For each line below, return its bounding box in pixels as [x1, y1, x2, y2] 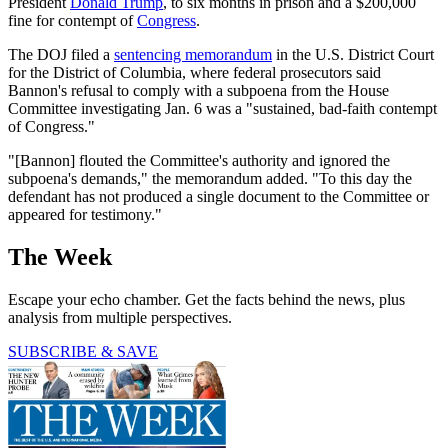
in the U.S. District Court [272, 46, 434, 64]
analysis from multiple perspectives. [8, 309, 232, 327]
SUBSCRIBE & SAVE [8, 343, 158, 361]
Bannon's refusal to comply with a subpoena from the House [8, 82, 389, 100]
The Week [8, 244, 112, 271]
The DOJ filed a [8, 46, 114, 64]
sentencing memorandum [114, 46, 272, 64]
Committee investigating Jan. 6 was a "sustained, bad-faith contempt [8, 100, 437, 118]
